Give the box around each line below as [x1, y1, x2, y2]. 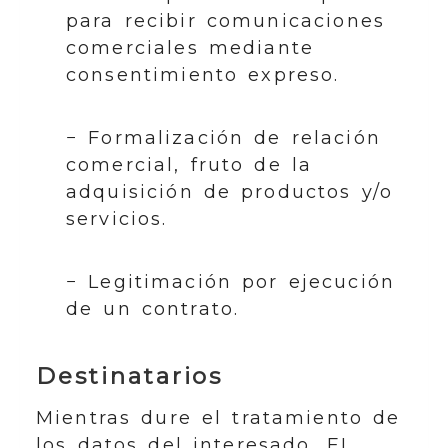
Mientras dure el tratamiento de [36, 407, 401, 429]
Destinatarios [36, 361, 223, 390]
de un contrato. [66, 297, 240, 320]
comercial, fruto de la [66, 153, 313, 176]
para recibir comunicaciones [66, 9, 386, 32]
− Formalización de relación [66, 126, 381, 149]
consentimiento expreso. [66, 63, 340, 86]
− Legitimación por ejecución [66, 270, 396, 293]
